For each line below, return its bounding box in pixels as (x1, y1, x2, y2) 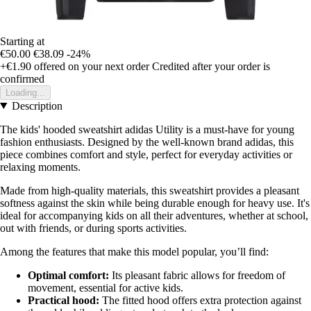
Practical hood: (28, 294, 99, 306)
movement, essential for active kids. (28, 281, 183, 294)
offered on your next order (31, 60, 149, 72)
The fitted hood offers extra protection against (99, 294, 301, 306)
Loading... (6, 87, 45, 98)
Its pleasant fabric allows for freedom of (109, 269, 285, 281)
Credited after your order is (152, 60, 270, 72)
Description (11, 99, 62, 112)
